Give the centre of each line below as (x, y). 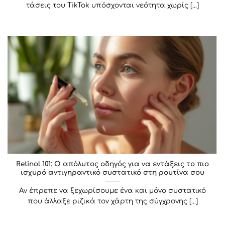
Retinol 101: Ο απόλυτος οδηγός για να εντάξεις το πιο (113, 164)
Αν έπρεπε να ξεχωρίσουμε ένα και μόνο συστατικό (113, 190)
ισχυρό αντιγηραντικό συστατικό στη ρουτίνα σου (113, 172)
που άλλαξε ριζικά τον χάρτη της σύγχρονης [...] (113, 201)
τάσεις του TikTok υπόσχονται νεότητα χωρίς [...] (113, 6)
